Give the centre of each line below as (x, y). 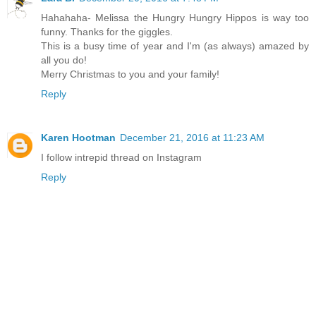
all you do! (64, 60)
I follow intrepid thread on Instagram (121, 158)
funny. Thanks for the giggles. (107, 32)
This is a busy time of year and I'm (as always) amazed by (175, 46)
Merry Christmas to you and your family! (130, 74)
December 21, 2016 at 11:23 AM (192, 138)
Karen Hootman (78, 138)
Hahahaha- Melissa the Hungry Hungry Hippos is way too (175, 18)
